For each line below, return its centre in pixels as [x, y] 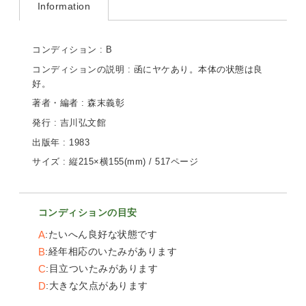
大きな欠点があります [98, 285]
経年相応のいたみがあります [113, 251]
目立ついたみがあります [103, 268]
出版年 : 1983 [61, 142]
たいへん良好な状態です [103, 234]
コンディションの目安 [87, 212]
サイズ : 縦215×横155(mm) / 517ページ [115, 162]
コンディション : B [72, 50]
